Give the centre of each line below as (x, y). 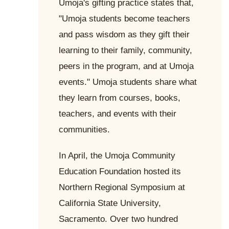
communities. (84, 130)
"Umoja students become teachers (124, 19)
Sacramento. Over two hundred (118, 219)
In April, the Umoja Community (117, 156)
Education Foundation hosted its (120, 172)
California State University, (110, 203)
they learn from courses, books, (120, 98)
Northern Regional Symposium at (122, 188)
